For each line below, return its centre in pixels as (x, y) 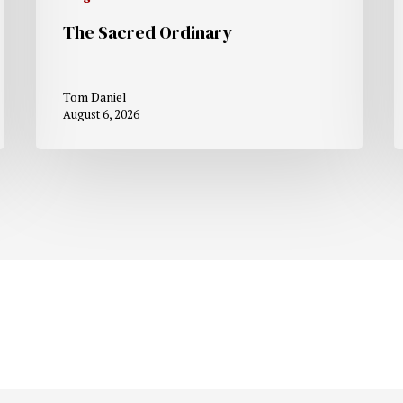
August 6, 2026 (102, 114)
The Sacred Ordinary (148, 32)
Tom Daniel (95, 96)
